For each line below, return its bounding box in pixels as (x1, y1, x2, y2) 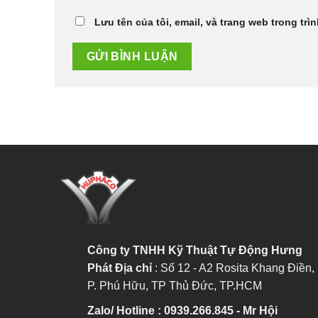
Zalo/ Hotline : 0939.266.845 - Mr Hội (87, 304, 278, 317)
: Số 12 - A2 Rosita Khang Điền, (152, 261, 314, 274)
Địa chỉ (115, 261, 152, 274)
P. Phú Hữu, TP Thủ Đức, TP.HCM (87, 279, 262, 292)
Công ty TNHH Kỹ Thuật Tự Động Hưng (87, 243, 302, 256)
